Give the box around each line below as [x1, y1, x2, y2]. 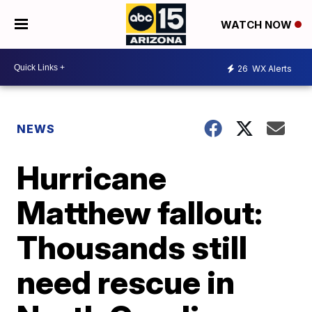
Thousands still [17, 228, 248, 267]
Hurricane [17, 158, 167, 197]
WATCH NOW [220, 18, 295, 32]
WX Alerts [250, 63, 292, 74]
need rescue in [17, 263, 235, 302]
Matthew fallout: [17, 193, 263, 232]
